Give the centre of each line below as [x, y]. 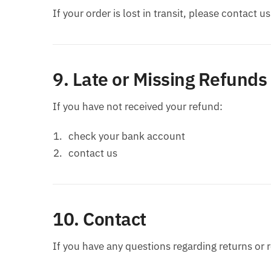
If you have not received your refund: [138, 107]
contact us [93, 153]
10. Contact [100, 219]
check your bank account [127, 136]
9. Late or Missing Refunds [160, 79]
